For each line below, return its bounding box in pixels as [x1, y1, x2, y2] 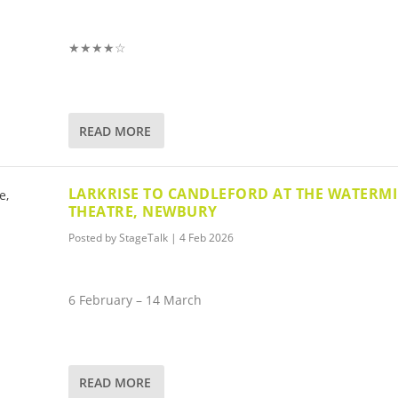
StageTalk [118, 230, 168, 246]
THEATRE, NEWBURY [68, 202, 218, 222]
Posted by [68, 230, 119, 246]
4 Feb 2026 [179, 230, 234, 246]
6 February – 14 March [68, 291, 202, 308]
